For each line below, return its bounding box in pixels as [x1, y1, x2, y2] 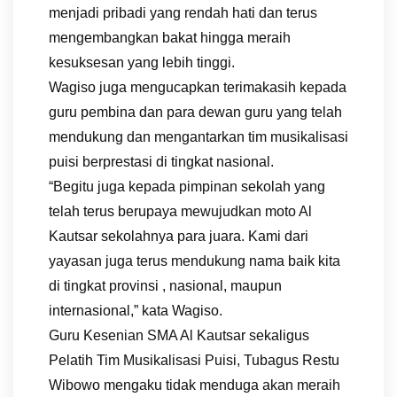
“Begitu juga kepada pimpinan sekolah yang [49, 179, 325, 195]
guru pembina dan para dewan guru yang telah [49, 105, 342, 121]
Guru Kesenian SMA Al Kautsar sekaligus [49, 328, 309, 344]
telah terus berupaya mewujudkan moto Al [49, 204, 312, 220]
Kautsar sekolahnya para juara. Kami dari [49, 229, 308, 245]
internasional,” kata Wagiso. [49, 303, 222, 319]
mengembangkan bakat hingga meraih [49, 30, 291, 46]
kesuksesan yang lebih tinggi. [49, 55, 235, 71]
